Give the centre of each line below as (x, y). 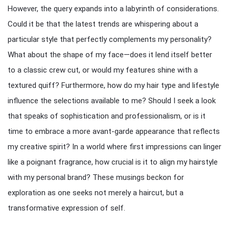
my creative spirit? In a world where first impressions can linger (114, 147)
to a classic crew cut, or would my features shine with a (103, 70)
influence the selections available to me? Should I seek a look (112, 101)
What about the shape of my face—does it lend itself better (110, 55)
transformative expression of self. (66, 208)
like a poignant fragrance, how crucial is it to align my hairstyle (113, 162)
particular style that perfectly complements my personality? (110, 39)
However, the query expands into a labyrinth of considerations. (113, 9)
